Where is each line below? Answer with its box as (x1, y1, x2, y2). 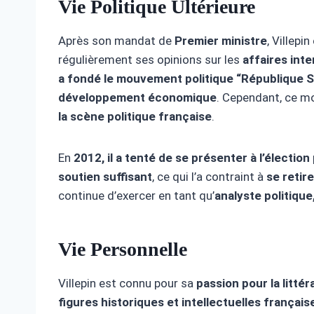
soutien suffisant (58, 170, 152, 184)
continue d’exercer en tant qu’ (58, 189, 214, 203)
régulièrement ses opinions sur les (58, 53, 243, 67)
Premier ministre (175, 34, 267, 48)
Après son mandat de (58, 34, 175, 48)
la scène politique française (58, 109, 212, 124)
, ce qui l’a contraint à (152, 170, 266, 184)
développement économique (58, 90, 217, 105)
